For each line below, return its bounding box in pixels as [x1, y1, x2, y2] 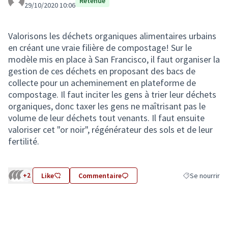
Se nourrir [190, 171, 220, 180]
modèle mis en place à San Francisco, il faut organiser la [8, 53, 220, 65]
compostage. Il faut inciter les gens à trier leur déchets [8, 89, 216, 100]
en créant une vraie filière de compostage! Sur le [8, 42, 192, 53]
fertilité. [8, 135, 39, 147]
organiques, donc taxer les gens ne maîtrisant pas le [8, 100, 206, 112]
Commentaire [78, 171, 122, 180]
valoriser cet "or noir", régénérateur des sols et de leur [8, 124, 213, 135]
